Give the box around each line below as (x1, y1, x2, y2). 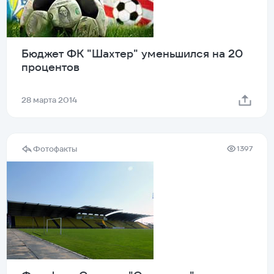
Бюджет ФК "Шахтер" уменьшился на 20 (21, 46, 242, 61)
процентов (21, 59, 80, 74)
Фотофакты (33, 143, 77, 154)
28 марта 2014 (21, 94, 77, 105)
